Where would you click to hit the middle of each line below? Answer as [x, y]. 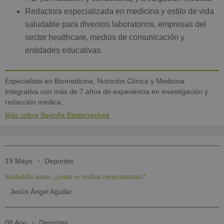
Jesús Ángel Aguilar [41, 191]
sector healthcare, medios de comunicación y [105, 37]
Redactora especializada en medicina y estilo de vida [119, 11]
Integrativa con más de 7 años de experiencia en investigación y [106, 91]
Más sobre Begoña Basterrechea [57, 115]
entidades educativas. [64, 50]
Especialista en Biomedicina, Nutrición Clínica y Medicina [95, 81]
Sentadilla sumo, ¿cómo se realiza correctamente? [75, 176]
